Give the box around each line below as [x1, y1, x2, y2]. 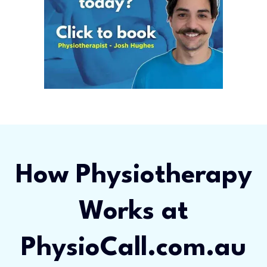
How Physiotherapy [15, 162, 252, 188]
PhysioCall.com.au [21, 235, 246, 261]
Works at [79, 198, 188, 225]
